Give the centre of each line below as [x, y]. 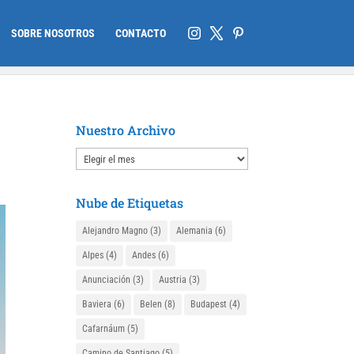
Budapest [209, 304]
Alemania [195, 231]
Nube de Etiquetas [130, 203]
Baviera [97, 304]
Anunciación [107, 280]
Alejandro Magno [115, 231]
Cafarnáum [104, 329]
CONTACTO [140, 33]
